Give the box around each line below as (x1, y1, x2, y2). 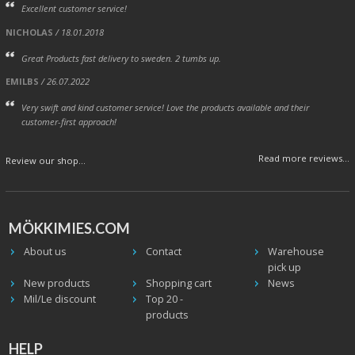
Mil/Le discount (23, 292, 96, 306)
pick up (267, 260, 301, 274)
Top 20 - (145, 292, 183, 306)
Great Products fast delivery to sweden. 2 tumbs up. (21, 52, 221, 64)
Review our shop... (6, 154, 86, 166)
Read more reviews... (258, 151, 349, 164)
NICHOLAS (6, 25, 53, 38)
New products (23, 276, 90, 290)
